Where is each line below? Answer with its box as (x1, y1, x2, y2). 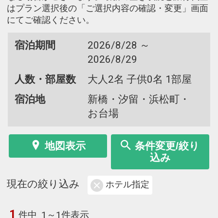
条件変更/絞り (135, 140, 200, 151)
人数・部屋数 (14, 73, 76, 85)
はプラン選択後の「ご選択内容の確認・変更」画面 (7, 3, 208, 13)
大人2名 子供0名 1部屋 (87, 73, 192, 85)
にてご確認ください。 (7, 15, 94, 25)
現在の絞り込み (7, 178, 80, 190)
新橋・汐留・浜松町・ (87, 93, 190, 105)
